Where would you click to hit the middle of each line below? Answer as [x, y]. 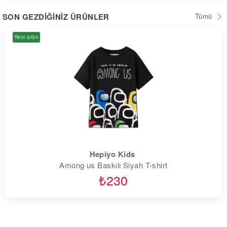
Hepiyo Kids [112, 154]
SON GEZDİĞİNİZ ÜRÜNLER [56, 17]
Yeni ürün [27, 37]
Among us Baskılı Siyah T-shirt [113, 165]
